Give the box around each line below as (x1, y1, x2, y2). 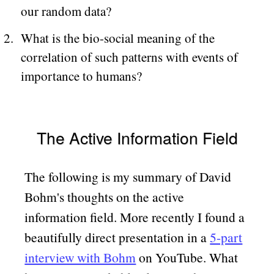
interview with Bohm (24, 248, 136, 266)
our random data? (20, 2, 111, 20)
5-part (210, 228, 243, 246)
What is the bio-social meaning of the (20, 29, 215, 46)
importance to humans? (20, 67, 142, 84)
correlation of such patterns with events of (20, 48, 238, 65)
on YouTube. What (136, 248, 239, 266)
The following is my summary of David (24, 167, 232, 185)
